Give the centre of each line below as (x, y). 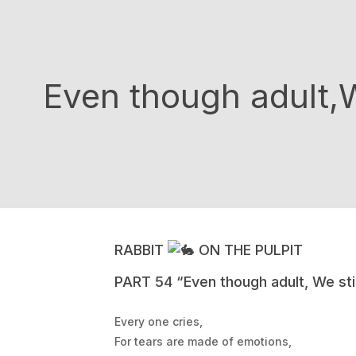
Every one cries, (158, 321)
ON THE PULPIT (248, 250)
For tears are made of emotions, (203, 341)
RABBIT (141, 250)
